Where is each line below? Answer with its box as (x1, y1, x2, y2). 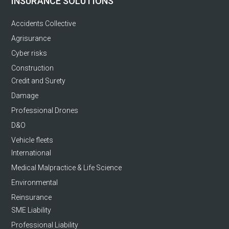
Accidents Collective (11, 19, 76, 28)
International (11, 148, 51, 157)
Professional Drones (11, 106, 78, 114)
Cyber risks (11, 49, 47, 57)
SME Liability (11, 205, 51, 214)
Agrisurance (11, 34, 51, 42)
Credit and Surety (11, 76, 65, 85)
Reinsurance (11, 193, 52, 201)
